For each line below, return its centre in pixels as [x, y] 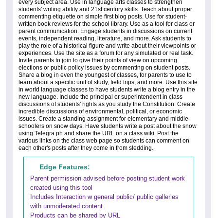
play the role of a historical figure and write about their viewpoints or [107, 46]
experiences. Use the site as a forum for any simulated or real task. [106, 53]
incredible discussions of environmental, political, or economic [100, 112]
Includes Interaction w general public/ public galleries [104, 197]
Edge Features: [65, 167]
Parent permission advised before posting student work [108, 179]
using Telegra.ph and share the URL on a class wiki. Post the [99, 134]
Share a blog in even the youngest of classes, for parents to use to [105, 75]
